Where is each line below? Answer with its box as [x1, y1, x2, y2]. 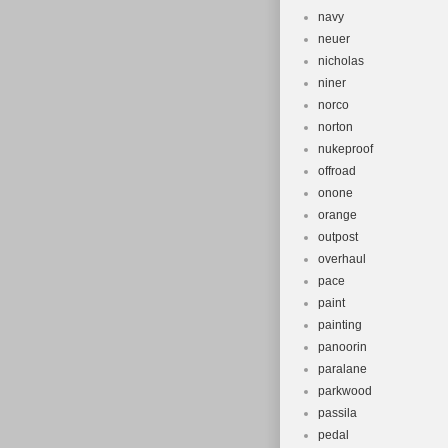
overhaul [318, 252, 366, 266]
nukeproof [318, 142, 373, 156]
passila [318, 406, 357, 420]
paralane [318, 362, 367, 376]
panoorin [318, 340, 367, 354]
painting [318, 318, 362, 332]
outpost [318, 230, 358, 244]
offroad [318, 164, 356, 178]
